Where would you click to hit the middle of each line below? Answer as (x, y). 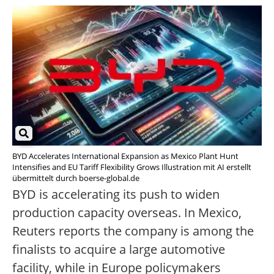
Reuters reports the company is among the (133, 231)
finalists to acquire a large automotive (119, 250)
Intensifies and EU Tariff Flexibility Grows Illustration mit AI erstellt (132, 167)
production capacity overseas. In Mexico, (127, 213)
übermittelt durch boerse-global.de (76, 178)
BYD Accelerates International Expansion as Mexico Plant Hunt (125, 156)
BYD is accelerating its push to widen (116, 194)
